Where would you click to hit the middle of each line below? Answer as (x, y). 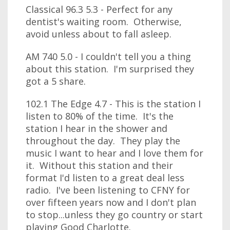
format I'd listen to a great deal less (105, 178)
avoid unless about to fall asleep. (99, 34)
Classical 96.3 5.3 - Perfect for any (99, 9)
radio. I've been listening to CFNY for (108, 190)
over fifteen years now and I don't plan (111, 202)
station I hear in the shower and (97, 128)
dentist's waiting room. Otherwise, (104, 22)
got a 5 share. (56, 81)
